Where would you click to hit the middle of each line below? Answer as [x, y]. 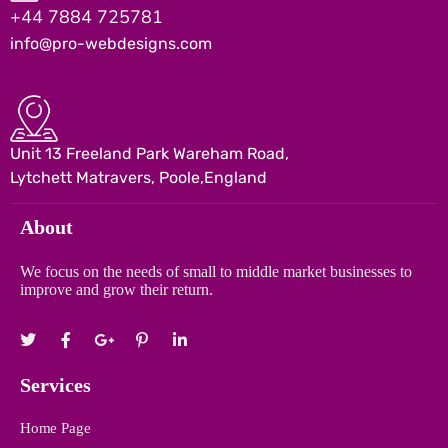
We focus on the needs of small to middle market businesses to [216, 271]
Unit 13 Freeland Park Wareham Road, [149, 153]
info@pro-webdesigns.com [111, 44]
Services [55, 385]
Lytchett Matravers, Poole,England [138, 177]
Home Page [55, 427]
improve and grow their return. [116, 289]
